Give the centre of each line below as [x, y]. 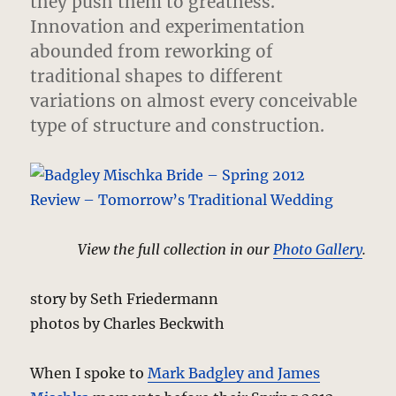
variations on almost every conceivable [194, 100]
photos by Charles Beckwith [128, 323]
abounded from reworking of [152, 51]
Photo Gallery [317, 249]
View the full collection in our [175, 249]
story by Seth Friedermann [125, 298]
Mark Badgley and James [234, 373]
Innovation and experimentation [168, 26]
